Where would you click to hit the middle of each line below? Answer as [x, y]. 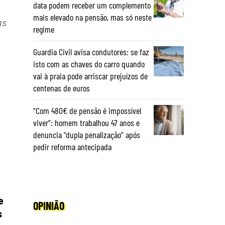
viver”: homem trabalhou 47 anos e [86, 123]
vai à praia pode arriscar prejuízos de [90, 76]
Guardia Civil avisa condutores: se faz [91, 52]
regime [44, 29]
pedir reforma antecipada [72, 147]
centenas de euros [62, 88]
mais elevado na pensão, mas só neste [92, 17]
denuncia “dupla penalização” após [87, 135]
